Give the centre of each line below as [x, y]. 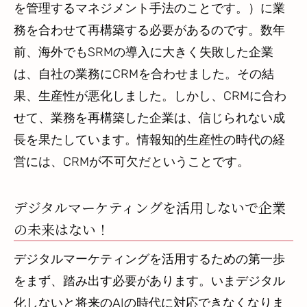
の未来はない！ [62, 230]
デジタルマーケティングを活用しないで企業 [150, 208]
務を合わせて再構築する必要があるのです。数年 [149, 30]
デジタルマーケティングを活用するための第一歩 [149, 259]
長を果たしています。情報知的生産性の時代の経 [149, 140]
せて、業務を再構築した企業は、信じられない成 [149, 118]
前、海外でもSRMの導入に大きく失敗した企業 [144, 52]
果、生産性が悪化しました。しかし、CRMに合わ [150, 96]
